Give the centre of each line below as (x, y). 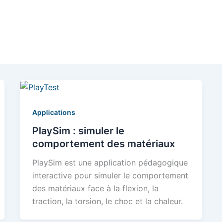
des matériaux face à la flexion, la (96, 189)
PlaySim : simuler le (79, 131)
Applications (54, 112)
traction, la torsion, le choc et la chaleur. (108, 201)
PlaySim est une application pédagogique (110, 163)
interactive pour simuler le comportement (111, 176)
